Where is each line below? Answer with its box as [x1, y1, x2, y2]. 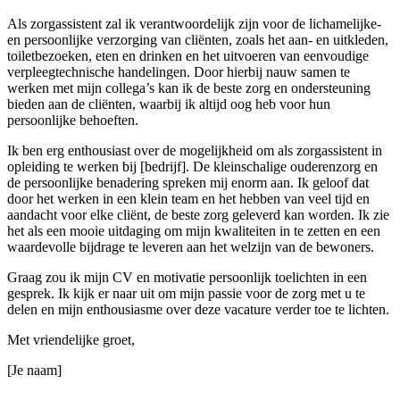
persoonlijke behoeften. [7, 112, 138, 129]
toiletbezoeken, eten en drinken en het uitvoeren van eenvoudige [7, 48, 369, 64]
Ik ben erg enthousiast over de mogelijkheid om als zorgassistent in [7, 143, 382, 159]
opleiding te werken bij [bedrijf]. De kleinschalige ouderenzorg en [7, 159, 378, 175]
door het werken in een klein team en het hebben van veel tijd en [7, 191, 370, 207]
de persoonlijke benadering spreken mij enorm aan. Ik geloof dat [7, 175, 369, 191]
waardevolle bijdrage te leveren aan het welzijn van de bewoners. [7, 239, 374, 255]
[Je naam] [7, 362, 62, 379]
